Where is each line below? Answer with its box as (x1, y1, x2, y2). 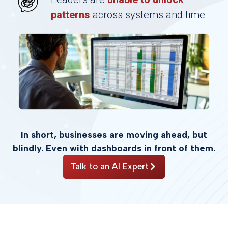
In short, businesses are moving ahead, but (21, 129, 207, 140)
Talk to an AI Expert (71, 161, 149, 172)
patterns (51, 9, 90, 21)
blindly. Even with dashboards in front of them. (13, 142, 215, 154)
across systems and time (90, 9, 205, 21)
